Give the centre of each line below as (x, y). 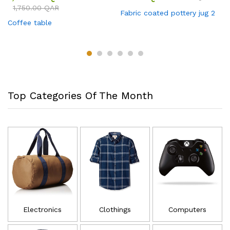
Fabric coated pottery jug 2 (168, 13)
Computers (187, 209)
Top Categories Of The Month (80, 95)
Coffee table (30, 22)
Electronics (43, 209)
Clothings (115, 209)
